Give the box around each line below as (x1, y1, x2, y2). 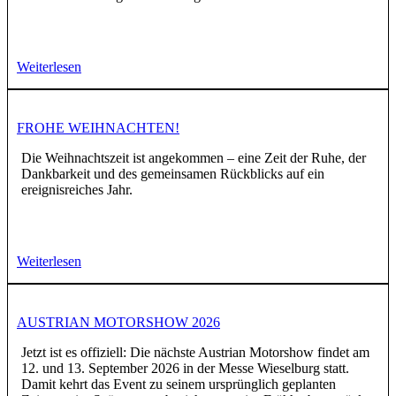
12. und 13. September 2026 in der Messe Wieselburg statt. (21, 361, 349, 377)
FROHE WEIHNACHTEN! (17, 120, 179, 136)
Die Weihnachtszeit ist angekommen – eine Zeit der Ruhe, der (21, 150, 366, 166)
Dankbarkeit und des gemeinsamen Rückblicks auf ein (21, 166, 324, 182)
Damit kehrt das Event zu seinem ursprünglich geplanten (21, 377, 336, 392)
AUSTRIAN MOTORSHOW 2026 (17, 315, 220, 331)
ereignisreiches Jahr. (21, 182, 133, 198)
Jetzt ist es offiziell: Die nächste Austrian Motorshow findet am (21, 345, 369, 361)
